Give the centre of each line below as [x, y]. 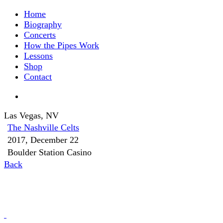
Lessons [38, 56]
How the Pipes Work [61, 45]
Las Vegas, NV [31, 115]
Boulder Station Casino [50, 152]
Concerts [40, 35]
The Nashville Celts [43, 127]
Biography [43, 24]
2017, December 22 [43, 140]
